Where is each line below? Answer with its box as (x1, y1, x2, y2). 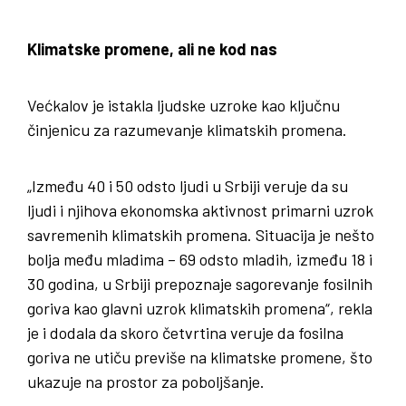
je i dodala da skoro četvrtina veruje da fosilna (27, 322, 343, 343)
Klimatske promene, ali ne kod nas (27, 38, 277, 59)
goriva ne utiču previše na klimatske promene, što (27, 346, 372, 367)
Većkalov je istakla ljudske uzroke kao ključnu (27, 94, 340, 115)
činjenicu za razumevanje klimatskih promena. (27, 119, 347, 140)
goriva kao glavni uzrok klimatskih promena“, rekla (27, 297, 372, 318)
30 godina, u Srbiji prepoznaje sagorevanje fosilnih (27, 273, 372, 294)
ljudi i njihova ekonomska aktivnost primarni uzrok (27, 199, 373, 220)
